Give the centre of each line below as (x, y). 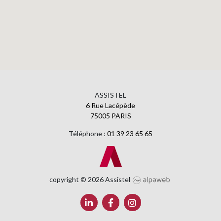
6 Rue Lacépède (110, 105)
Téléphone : (88, 133)
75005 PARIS (110, 115)
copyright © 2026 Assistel (91, 179)
